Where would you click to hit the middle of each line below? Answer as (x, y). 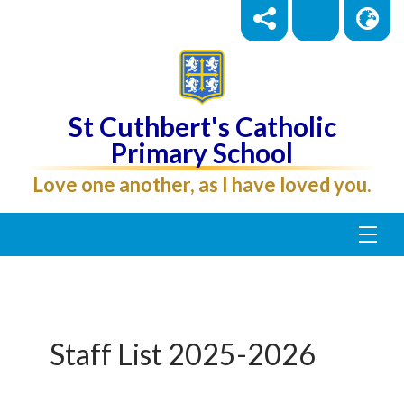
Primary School (202, 152)
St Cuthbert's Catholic (202, 126)
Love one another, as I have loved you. (202, 184)
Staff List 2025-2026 (183, 353)
